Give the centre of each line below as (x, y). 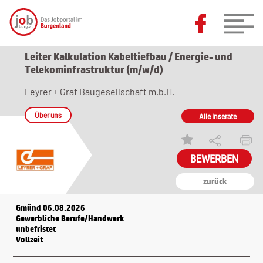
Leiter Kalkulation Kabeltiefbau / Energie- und (128, 56)
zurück (215, 181)
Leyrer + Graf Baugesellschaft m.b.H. (99, 91)
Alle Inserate (218, 116)
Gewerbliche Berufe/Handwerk (70, 218)
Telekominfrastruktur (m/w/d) (94, 69)
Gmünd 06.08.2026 (51, 208)
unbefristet (36, 229)
